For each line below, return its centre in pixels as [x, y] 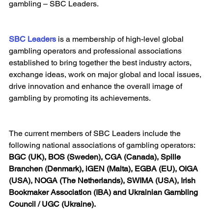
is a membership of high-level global [121, 39]
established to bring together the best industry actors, [101, 63]
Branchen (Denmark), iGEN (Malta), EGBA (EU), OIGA [104, 169]
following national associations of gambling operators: [103, 145]
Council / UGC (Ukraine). [52, 204]
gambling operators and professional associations [96, 51]
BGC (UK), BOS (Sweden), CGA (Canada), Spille [96, 157]
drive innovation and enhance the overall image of [96, 86]
